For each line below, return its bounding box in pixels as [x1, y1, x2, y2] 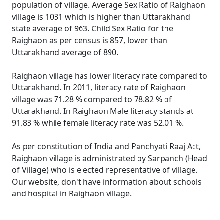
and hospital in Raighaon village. [12, 188, 132, 199]
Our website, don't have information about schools [12, 176, 202, 187]
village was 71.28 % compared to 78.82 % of [12, 94, 172, 105]
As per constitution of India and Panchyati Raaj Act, [12, 141, 201, 152]
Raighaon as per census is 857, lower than [12, 35, 167, 46]
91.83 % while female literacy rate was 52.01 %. [12, 117, 184, 128]
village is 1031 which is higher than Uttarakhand [12, 11, 190, 22]
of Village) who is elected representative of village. [12, 165, 197, 175]
